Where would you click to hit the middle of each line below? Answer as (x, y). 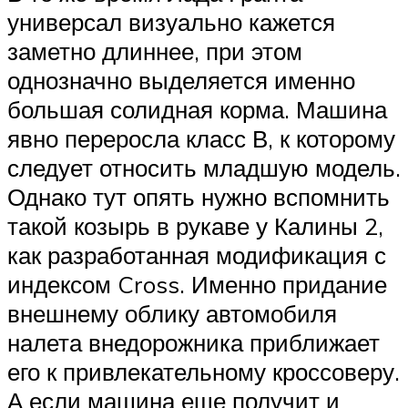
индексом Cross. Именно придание (197, 285)
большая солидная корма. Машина (197, 110)
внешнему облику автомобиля (172, 314)
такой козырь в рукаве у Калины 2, (195, 226)
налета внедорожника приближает (194, 343)
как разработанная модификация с (197, 255)
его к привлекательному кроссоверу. (204, 372)
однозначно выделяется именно (181, 81)
